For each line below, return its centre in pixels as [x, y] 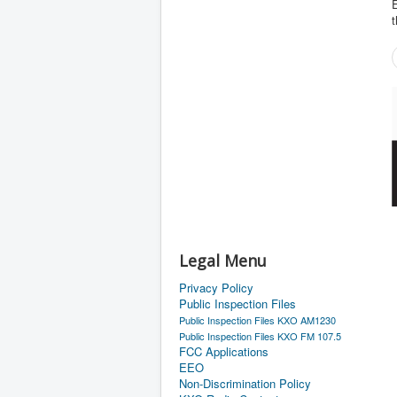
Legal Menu [223, 261]
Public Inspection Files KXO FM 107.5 [260, 336]
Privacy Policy [216, 288]
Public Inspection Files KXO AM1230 [257, 320]
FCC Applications [224, 351]
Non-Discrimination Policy [245, 383]
